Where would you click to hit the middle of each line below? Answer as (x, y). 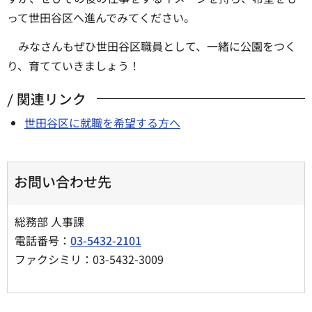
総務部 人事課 (56, 222)
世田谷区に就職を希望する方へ (102, 122)
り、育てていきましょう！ (73, 66)
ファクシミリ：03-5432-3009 (89, 259)
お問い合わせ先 (63, 182)
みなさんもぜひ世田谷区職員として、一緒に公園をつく (157, 46)
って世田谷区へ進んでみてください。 (101, 18)
